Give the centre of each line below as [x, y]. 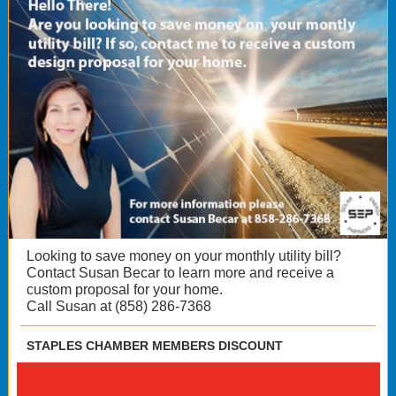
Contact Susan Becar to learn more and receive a [180, 273]
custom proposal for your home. [125, 289]
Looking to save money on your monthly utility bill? [184, 256]
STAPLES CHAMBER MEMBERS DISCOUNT [155, 346]
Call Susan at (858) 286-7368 [119, 306]
